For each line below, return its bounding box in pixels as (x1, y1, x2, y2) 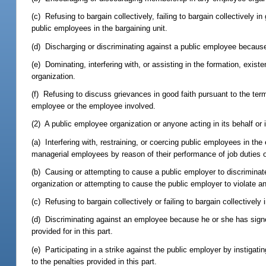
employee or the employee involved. (31, 102, 156, 111)
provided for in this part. (31, 227, 113, 236)
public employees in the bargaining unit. (31, 24, 168, 33)
